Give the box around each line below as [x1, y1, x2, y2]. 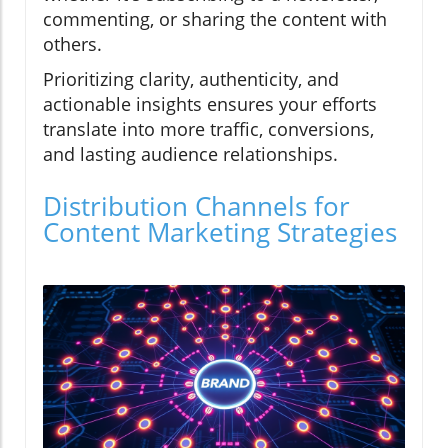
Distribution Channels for [43, 188, 350, 225]
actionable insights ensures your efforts [43, 92, 377, 117]
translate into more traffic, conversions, [43, 117, 374, 142]
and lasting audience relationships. [43, 142, 338, 167]
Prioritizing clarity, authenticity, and [43, 67, 339, 92]
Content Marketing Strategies [43, 214, 397, 251]
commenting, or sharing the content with [43, 7, 387, 32]
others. [43, 32, 102, 57]
